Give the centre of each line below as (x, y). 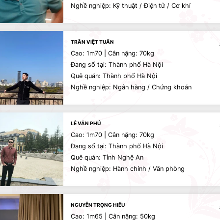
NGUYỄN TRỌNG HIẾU (98, 205)
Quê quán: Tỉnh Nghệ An (107, 157)
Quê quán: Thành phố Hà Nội (114, 76)
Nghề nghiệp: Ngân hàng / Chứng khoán (131, 87)
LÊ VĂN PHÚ (86, 123)
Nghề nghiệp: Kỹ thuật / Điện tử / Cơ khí (131, 6)
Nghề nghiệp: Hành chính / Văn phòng (128, 169)
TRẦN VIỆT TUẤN (92, 42)
